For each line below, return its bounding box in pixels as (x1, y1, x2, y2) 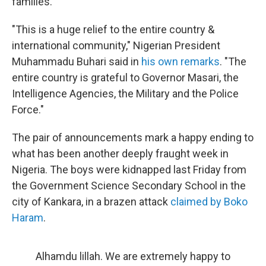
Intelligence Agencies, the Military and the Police (12, 87, 239, 100)
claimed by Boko (170, 195, 248, 208)
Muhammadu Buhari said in (12, 55, 141, 68)
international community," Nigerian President (12, 39, 220, 52)
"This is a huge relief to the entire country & (12, 23, 214, 36)
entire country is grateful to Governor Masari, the (12, 71, 239, 84)
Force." (12, 103, 44, 116)
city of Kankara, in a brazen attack (12, 195, 170, 208)
